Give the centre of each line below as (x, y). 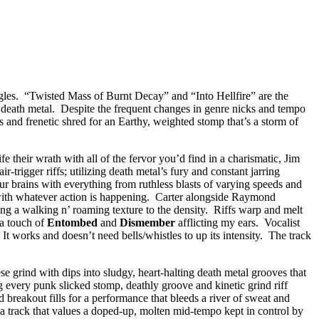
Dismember (147, 222)
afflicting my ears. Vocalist (237, 222)
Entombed (72, 222)
